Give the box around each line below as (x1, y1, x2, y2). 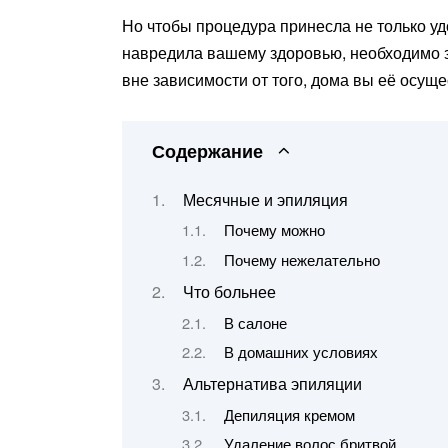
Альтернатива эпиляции (182, 372, 362, 396)
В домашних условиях (223, 340, 378, 362)
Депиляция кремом (223, 403, 355, 425)
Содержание (152, 137, 263, 163)
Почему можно (223, 219, 325, 241)
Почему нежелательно (223, 248, 380, 270)
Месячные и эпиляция (182, 187, 348, 211)
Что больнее (182, 280, 276, 304)
